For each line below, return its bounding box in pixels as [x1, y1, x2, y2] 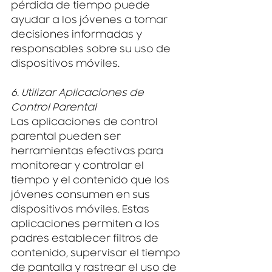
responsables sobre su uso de [11, 46, 173, 56]
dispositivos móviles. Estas [11, 206, 152, 216]
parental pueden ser [11, 133, 123, 143]
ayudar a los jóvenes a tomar [11, 16, 170, 27]
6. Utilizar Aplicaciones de [11, 89, 146, 100]
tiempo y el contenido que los [11, 177, 172, 187]
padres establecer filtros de [11, 235, 161, 245]
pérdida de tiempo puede [11, 2, 152, 12]
